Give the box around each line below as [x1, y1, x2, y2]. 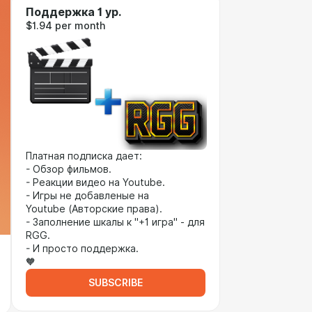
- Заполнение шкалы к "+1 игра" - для [26, 217, 205, 228]
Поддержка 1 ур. [26, 6, 121, 19]
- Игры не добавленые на [26, 190, 149, 201]
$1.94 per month [26, 20, 105, 31]
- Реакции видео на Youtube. [26, 177, 165, 188]
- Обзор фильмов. [26, 164, 111, 175]
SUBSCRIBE [88, 277, 143, 288]
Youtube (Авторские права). [26, 203, 162, 214]
